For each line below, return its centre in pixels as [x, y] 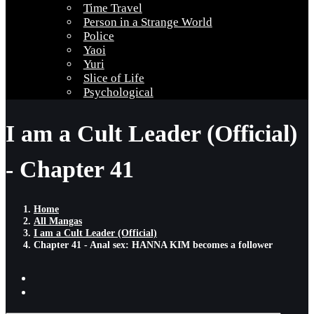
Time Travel [112, 8]
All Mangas [58, 220]
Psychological [118, 92]
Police [98, 36]
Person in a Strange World [148, 22]
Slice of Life [114, 78]
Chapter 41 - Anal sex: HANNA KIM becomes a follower [153, 244]
